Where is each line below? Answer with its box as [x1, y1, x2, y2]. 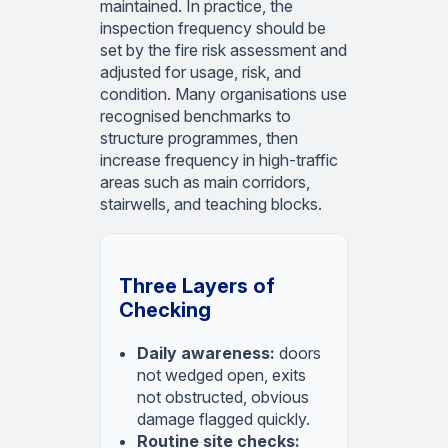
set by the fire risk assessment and [100, 39, 347, 60]
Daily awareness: [137, 342, 275, 363]
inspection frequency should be [100, 17, 326, 38]
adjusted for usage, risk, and [100, 61, 301, 82]
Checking [119, 297, 211, 322]
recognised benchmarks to [100, 105, 291, 126]
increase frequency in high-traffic [100, 149, 338, 170]
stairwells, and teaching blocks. [100, 193, 322, 214]
